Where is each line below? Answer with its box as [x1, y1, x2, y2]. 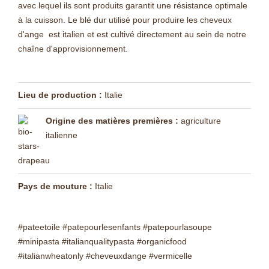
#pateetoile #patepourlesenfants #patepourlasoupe [18, 222, 212, 232]
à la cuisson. [18, 15, 68, 25]
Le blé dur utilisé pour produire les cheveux [68, 15, 232, 25]
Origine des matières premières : [46, 116, 178, 125]
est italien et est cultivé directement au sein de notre [46, 29, 246, 39]
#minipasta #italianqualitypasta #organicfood [18, 237, 187, 246]
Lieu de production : [18, 90, 102, 100]
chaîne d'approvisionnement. [18, 44, 128, 53]
